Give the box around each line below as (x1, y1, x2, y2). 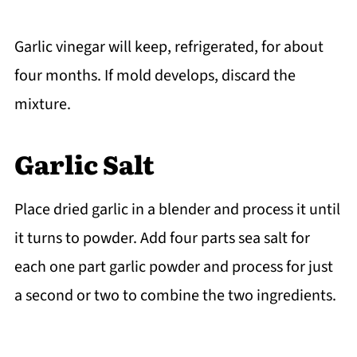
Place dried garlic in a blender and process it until (14, 198, 340, 221)
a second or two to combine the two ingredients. (14, 284, 336, 307)
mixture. (14, 92, 71, 116)
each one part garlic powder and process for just (14, 255, 333, 278)
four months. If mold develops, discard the (14, 64, 296, 87)
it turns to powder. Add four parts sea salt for (14, 226, 310, 249)
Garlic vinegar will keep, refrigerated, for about (14, 35, 324, 58)
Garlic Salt (14, 143, 155, 182)
